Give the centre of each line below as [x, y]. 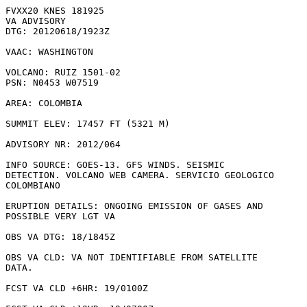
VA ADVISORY [36, 21]
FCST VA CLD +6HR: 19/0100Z [79, 288]
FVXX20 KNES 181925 [55, 11]
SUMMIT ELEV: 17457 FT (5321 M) [88, 124]
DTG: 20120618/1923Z [58, 31]
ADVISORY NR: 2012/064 [63, 144]
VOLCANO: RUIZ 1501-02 [63, 72]
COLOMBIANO [36, 185]
